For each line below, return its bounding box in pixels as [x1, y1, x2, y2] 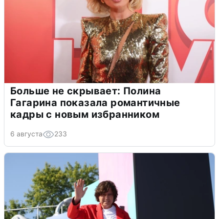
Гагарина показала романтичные [10, 97, 180, 109]
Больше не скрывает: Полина [10, 85, 161, 97]
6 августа [10, 130, 43, 138]
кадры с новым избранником [10, 109, 159, 121]
